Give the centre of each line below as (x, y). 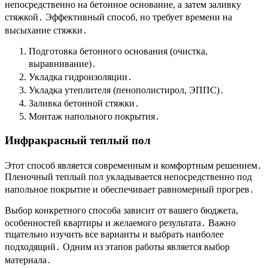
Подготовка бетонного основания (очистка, (118, 51)
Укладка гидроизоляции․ (80, 77)
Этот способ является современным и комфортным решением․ (133, 165)
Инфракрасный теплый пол (78, 141)
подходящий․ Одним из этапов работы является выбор (117, 246)
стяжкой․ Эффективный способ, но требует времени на (118, 17)
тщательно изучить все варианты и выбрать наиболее (114, 234)
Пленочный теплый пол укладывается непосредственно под (128, 176)
